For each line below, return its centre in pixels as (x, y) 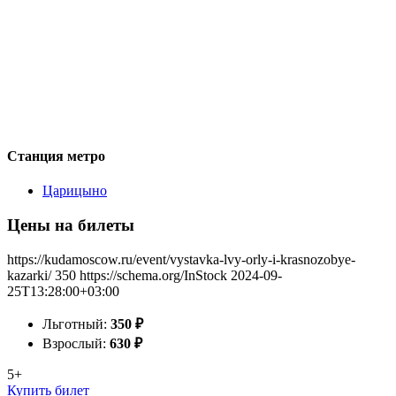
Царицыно (75, 191)
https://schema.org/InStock (153, 275)
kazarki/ (29, 275)
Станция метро (56, 156)
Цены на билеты (71, 225)
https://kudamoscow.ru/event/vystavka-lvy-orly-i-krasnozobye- (181, 259)
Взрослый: (76, 343)
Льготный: (76, 324)
